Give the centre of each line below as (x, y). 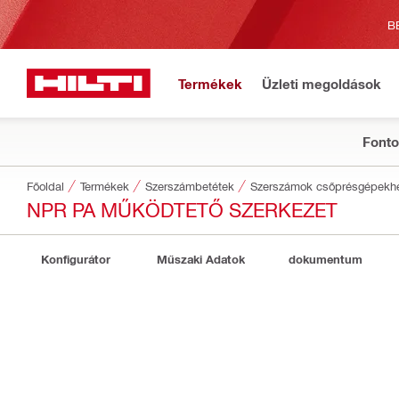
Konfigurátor (76, 259)
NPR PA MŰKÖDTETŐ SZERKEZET (182, 209)
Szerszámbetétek (190, 186)
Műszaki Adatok (200, 259)
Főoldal (45, 186)
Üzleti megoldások (322, 83)
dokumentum (325, 259)
